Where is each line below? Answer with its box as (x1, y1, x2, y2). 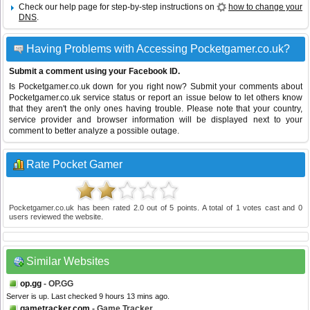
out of (143, 203, 170, 212)
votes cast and (239, 203, 298, 212)
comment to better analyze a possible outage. (9, 126, 179, 136)
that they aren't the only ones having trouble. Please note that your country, (9, 104, 302, 114)
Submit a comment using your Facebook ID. (9, 66, 180, 77)
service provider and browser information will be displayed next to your (9, 115, 302, 125)
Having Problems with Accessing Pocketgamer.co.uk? (26, 43, 290, 55)
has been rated (74, 203, 134, 212)
